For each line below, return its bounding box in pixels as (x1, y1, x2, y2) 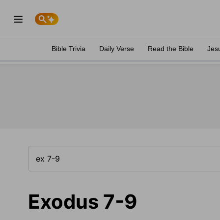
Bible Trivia (52, 45, 85, 53)
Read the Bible (148, 45, 193, 53)
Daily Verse (99, 45, 134, 53)
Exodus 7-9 (28, 190, 137, 214)
